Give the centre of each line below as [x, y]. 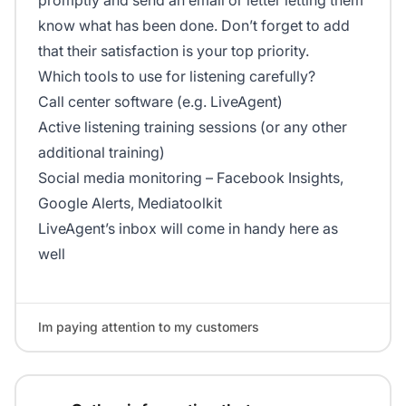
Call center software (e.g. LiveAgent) [160, 102]
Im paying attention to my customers [149, 327]
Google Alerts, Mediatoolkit [130, 203]
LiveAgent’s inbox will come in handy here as [188, 229]
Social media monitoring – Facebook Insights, [191, 178]
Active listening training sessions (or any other [193, 127]
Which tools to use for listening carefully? [177, 77]
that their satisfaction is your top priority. [174, 51]
